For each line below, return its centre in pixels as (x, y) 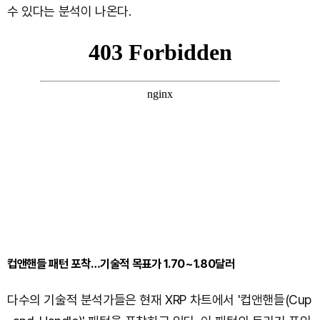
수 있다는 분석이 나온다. (69, 11)
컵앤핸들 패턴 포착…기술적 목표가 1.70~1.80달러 (121, 264)
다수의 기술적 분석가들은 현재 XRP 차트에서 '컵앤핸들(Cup (159, 300)
